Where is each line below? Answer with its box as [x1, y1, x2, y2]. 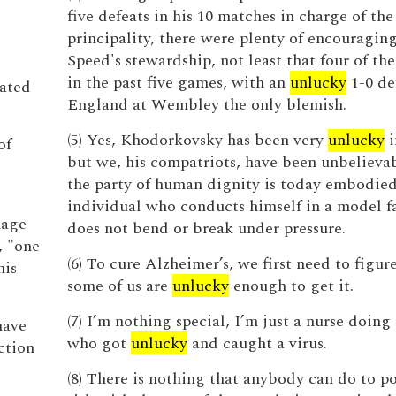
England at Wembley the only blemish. [66, 93, 346, 117]
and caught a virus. [187, 331, 327, 355]
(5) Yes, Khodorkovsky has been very [66, 128, 328, 152]
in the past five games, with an [66, 71, 290, 95]
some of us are [66, 274, 172, 298]
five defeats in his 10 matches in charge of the [66, 4, 393, 28]
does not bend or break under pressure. [66, 217, 346, 240]
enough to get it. [228, 274, 354, 298]
